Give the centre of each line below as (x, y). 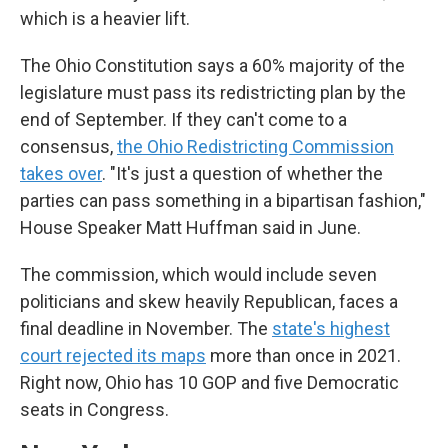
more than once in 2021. (303, 355)
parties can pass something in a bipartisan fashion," (223, 200)
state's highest (331, 328)
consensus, (68, 146)
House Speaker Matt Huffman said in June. (190, 227)
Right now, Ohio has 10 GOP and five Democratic (209, 382)
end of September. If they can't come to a (183, 119)
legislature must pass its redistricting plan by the (213, 92)
